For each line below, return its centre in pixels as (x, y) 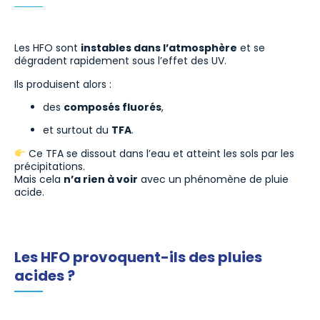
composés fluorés (112, 107)
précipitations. (50, 166)
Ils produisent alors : (63, 84)
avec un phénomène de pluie (213, 179)
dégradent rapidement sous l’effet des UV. (120, 61)
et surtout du (77, 130)
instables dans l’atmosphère (159, 48)
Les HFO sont (47, 48)
